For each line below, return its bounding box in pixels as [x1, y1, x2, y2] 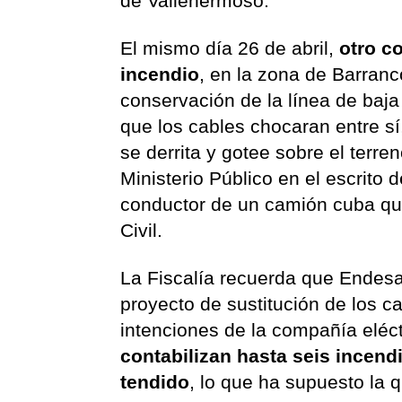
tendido [120, 371, 190, 392]
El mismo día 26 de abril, [120, 38, 340, 58]
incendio [120, 64, 200, 84]
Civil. [120, 220, 169, 240]
